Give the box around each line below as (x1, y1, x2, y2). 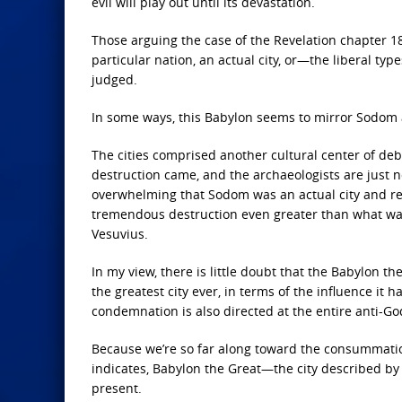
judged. (92, 71, 137, 89)
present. (92, 380, 142, 398)
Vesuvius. (92, 225, 148, 243)
